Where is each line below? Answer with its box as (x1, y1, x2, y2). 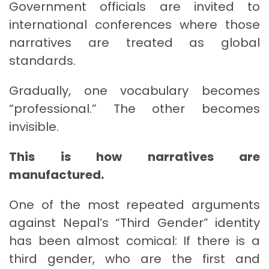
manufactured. (9, 166, 104, 183)
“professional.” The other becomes (9, 100, 260, 117)
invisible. (9, 118, 59, 135)
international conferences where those (9, 16, 260, 33)
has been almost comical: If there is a (9, 232, 260, 249)
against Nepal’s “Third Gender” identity (9, 214, 260, 231)
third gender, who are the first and (9, 250, 260, 267)
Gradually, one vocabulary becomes (9, 82, 260, 99)
